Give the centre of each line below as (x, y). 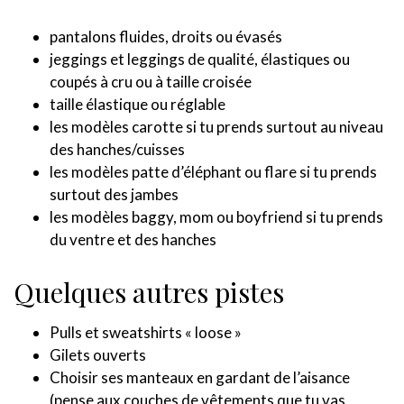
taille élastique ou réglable (138, 104)
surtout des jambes (114, 194)
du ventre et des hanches (133, 239)
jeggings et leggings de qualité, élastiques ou (200, 59)
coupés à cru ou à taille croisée (151, 81)
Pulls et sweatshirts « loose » (146, 332)
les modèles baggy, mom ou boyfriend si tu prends (216, 216)
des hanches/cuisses (117, 149)
